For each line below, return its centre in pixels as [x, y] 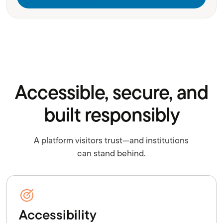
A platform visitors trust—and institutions [111, 140]
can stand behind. [111, 153]
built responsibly [111, 115]
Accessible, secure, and [111, 92]
